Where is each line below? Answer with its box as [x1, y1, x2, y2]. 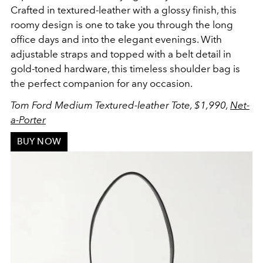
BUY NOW [16, 136, 61, 147]
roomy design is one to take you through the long [11, 18, 233, 31]
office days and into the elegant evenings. [11, 33, 198, 45]
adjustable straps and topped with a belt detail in [11, 48, 231, 60]
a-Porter [11, 113, 46, 126]
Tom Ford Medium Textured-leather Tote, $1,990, [11, 99, 230, 111]
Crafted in [11, 4, 58, 16]
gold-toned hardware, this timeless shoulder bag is [11, 62, 240, 75]
